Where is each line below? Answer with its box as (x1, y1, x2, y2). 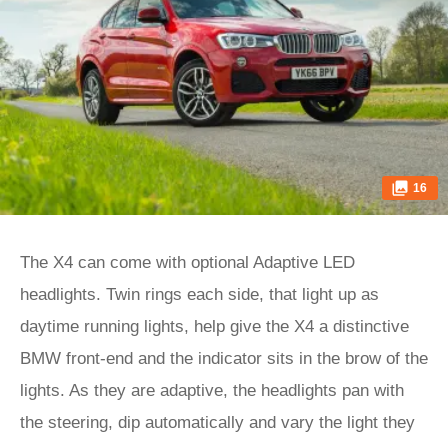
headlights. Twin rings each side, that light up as (20, 285, 379, 304)
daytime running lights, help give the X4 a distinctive (20, 317, 409, 336)
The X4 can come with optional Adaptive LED (20, 253, 355, 272)
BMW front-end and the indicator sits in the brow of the (20, 349, 428, 368)
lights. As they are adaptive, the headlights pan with (20, 381, 404, 400)
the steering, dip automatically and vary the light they (20, 413, 415, 432)
